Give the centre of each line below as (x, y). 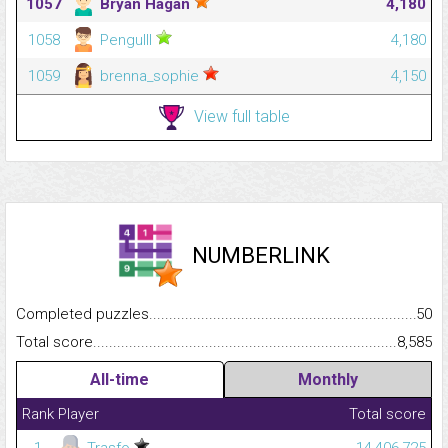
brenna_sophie (149, 76)
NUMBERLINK (261, 256)
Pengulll (126, 40)
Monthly (327, 380)
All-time (120, 380)
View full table (241, 116)
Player (78, 414)
